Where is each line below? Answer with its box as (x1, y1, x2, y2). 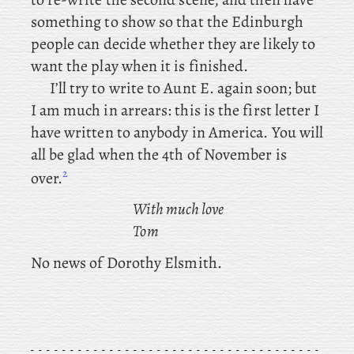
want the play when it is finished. (30, 55, 249, 77)
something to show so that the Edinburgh (30, 10, 303, 32)
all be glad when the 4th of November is (30, 143, 287, 165)
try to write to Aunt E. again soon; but (66, 77, 318, 99)
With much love (133, 198, 224, 220)
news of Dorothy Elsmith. (49, 252, 222, 274)
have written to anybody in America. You (30, 121, 296, 143)
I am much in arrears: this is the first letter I (30, 99, 320, 121)
